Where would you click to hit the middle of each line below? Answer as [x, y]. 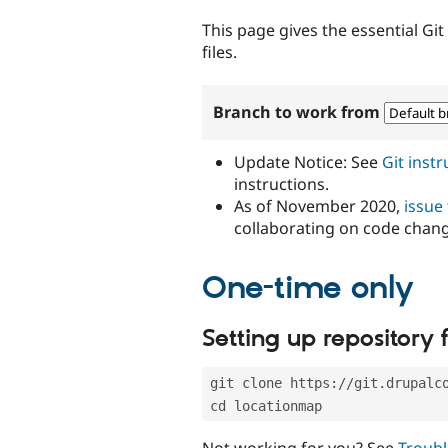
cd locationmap [266, 405]
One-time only [308, 288]
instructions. [281, 183]
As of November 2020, [319, 205]
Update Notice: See [308, 161]
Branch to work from [299, 111]
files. [219, 51]
